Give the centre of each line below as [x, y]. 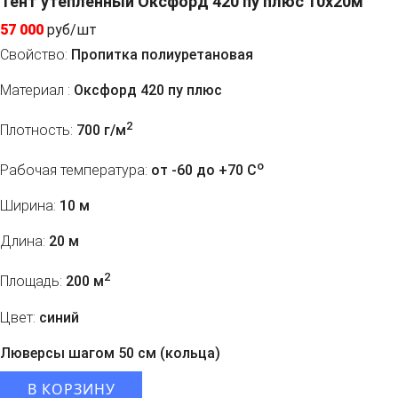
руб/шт [72, 29]
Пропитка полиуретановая [160, 54]
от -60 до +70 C [202, 171]
